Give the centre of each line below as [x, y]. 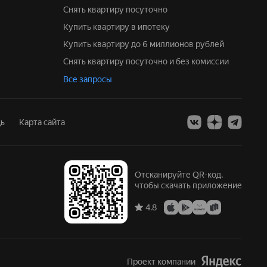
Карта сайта [42, 122]
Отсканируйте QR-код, [179, 175]
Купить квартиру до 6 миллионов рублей [146, 44]
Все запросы [88, 79]
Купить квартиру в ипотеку [119, 27]
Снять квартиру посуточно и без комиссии [149, 61]
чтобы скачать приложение [188, 185]
